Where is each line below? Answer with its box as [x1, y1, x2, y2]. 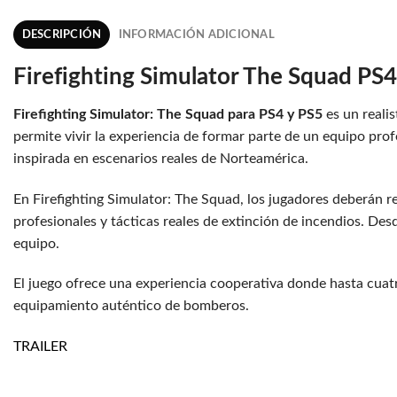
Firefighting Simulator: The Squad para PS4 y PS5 [13, 106, 323, 121]
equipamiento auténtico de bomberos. [13, 299, 249, 314]
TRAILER [13, 339, 67, 354]
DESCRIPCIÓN [21, 29, 102, 41]
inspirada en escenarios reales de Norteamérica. [13, 151, 308, 166]
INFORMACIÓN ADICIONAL [118, 29, 275, 41]
